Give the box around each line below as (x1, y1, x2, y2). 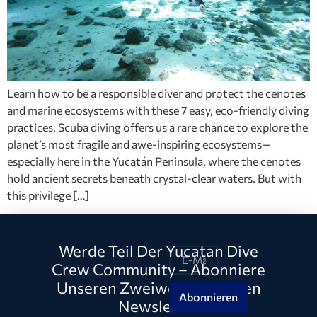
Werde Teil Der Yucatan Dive (59, 241, 258, 261)
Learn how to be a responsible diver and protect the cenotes (7, 86, 306, 100)
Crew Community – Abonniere (52, 260, 265, 279)
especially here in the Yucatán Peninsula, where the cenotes (7, 154, 301, 168)
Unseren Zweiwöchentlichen (56, 278, 261, 298)
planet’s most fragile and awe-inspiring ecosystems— (7, 137, 271, 151)
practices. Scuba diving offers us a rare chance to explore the (7, 120, 308, 134)
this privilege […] (7, 188, 89, 202)
